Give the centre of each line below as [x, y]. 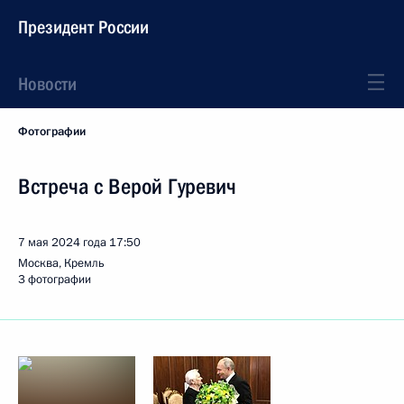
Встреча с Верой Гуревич [127, 187]
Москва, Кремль [61, 263]
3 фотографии [55, 280]
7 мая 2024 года [62, 243]
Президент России [83, 27]
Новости [47, 84]
